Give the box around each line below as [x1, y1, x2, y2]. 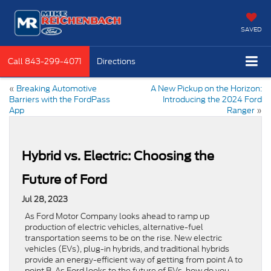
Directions [97, 56, 135, 67]
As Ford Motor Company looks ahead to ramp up [25, 210, 209, 222]
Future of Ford [22, 172, 107, 187]
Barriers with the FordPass [9, 93, 110, 105]
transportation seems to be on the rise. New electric [25, 232, 222, 244]
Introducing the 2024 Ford [163, 93, 262, 105]
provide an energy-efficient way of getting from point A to [25, 253, 243, 266]
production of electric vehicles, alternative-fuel [25, 221, 203, 233]
